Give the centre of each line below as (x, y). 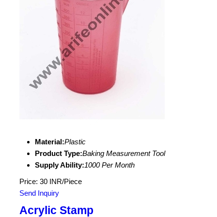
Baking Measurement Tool (124, 153)
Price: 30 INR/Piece (51, 181)
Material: (50, 142)
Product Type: (59, 153)
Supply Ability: (60, 165)
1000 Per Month (109, 165)
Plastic (75, 142)
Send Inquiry (39, 193)
